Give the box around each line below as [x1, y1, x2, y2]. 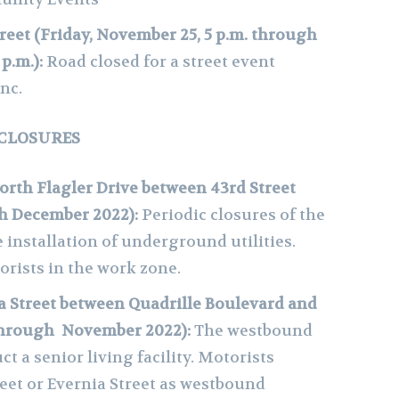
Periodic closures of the [142, 204, 325, 224]
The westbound [194, 320, 313, 340]
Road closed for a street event [46, 51, 275, 71]
